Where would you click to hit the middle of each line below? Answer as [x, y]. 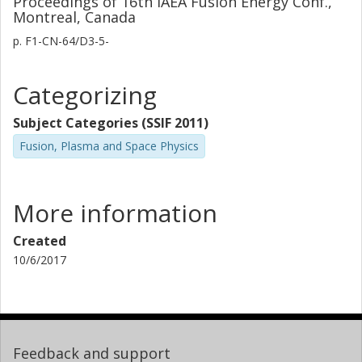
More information [115, 213]
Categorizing [85, 95]
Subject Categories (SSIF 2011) [111, 123]
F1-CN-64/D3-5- [65, 41]
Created [40, 240]
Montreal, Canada [74, 17]
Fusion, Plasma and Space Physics [109, 146]
